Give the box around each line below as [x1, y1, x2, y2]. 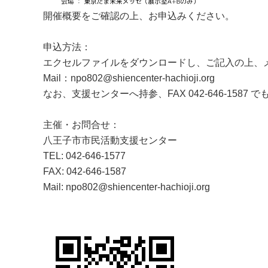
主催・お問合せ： [43, 120, 120, 130]
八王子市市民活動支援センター [43, 135, 177, 145]
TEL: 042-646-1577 [43, 151, 126, 161]
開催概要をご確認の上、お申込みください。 [43, 11, 234, 21]
